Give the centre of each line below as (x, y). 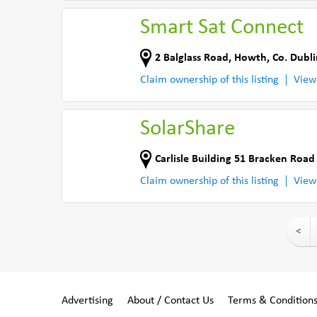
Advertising (87, 301)
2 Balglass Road (192, 58)
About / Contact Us (171, 301)
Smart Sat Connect (222, 28)
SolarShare (188, 129)
